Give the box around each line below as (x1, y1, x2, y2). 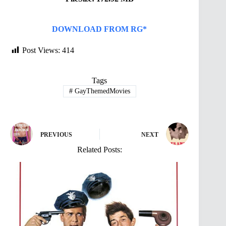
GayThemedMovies (72, 87, 130, 95)
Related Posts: (77, 145, 122, 154)
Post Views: (22, 45, 60, 54)
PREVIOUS (40, 131, 72, 138)
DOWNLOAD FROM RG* (52, 24, 147, 33)
